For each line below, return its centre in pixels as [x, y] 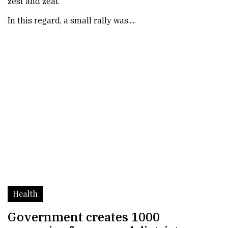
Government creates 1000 [84, 217]
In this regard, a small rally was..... [72, 20]
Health [25, 194]
